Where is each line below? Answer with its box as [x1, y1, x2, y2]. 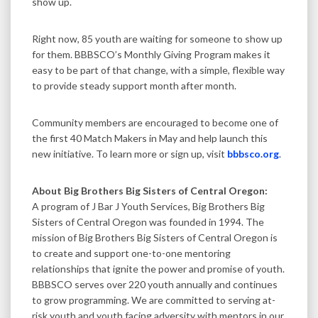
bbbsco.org [227, 147, 279, 160]
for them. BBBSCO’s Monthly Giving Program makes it [32, 48, 270, 60]
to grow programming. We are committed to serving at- [32, 293, 275, 306]
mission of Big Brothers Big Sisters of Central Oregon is [32, 231, 278, 243]
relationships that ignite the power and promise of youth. [32, 262, 285, 275]
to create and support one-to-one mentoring [32, 246, 231, 259]
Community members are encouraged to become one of [32, 116, 278, 128]
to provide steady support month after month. [32, 79, 236, 92]
